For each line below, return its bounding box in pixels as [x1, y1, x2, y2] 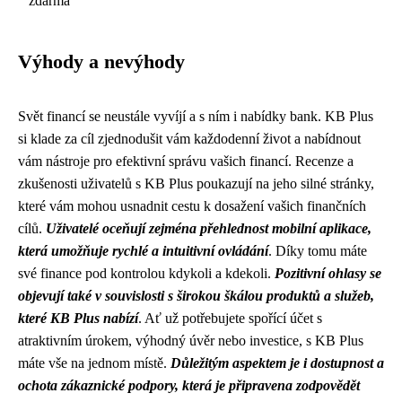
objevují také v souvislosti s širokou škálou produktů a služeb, [18, 288, 374, 303]
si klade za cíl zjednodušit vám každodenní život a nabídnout [18, 131, 361, 146]
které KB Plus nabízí [18, 310, 138, 326]
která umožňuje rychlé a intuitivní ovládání [18, 243, 268, 258]
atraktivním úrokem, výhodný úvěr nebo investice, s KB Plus [18, 333, 363, 348]
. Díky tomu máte [268, 243, 367, 258]
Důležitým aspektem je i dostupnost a [170, 355, 384, 371]
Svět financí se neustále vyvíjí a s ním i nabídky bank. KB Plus [18, 109, 373, 124]
